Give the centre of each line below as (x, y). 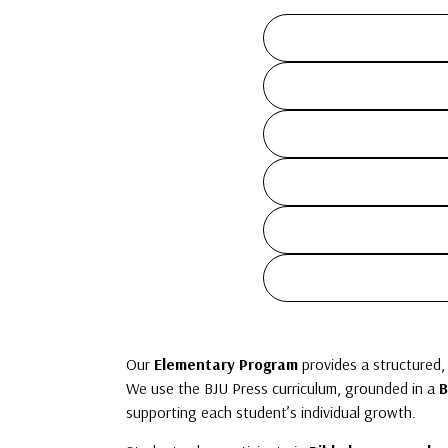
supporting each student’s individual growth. (271, 411)
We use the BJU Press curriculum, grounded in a (282, 387)
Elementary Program (226, 363)
